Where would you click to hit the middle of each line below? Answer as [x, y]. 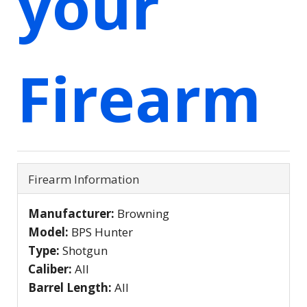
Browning [143, 213]
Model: [50, 232]
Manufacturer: [73, 213]
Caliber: [51, 269]
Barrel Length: [71, 287]
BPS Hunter [102, 232]
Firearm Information [84, 179]
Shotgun [85, 250]
